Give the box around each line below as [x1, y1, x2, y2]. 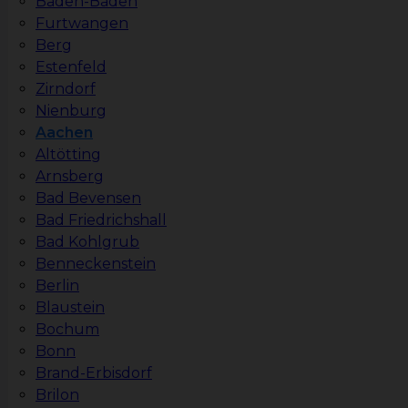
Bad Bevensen [36, 189, 141, 208]
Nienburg [36, 102, 107, 120]
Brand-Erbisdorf [36, 364, 152, 382]
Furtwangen [36, 15, 128, 33]
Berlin [36, 277, 79, 295]
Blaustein [36, 299, 105, 317]
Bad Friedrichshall [36, 211, 167, 229]
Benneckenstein [36, 255, 156, 273]
